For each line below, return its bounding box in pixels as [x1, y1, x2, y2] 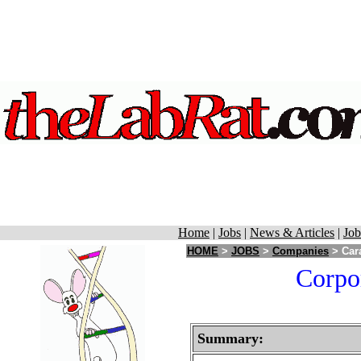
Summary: [197, 330, 263, 346]
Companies [272, 245, 329, 257]
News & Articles [250, 226, 334, 239]
